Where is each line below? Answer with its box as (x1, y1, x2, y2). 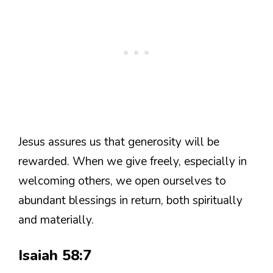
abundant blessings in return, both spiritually (18, 192, 243, 208)
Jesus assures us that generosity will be (18, 133, 219, 150)
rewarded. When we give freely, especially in (18, 153, 247, 169)
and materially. (18, 211, 94, 228)
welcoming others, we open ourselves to (18, 172, 226, 189)
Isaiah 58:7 (18, 246, 91, 266)
